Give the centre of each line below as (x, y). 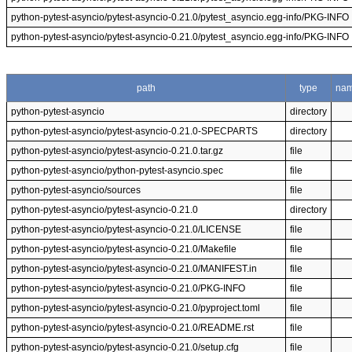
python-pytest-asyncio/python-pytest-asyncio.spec (117, 170)
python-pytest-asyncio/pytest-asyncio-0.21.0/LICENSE (126, 229)
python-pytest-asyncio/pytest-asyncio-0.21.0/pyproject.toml (136, 308)
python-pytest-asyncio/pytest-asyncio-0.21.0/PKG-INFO (128, 288)
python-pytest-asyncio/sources (76, 190)
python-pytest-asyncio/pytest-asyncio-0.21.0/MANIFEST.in (134, 269)
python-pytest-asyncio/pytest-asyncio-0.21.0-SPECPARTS (134, 131)
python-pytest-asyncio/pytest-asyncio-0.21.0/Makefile (124, 249)
